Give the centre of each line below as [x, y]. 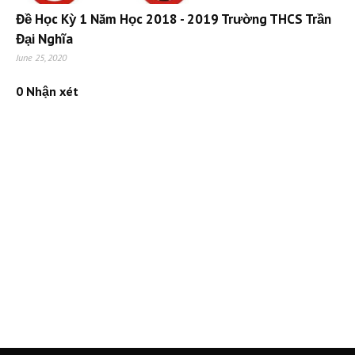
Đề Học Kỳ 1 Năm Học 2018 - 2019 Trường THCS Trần [174, 19]
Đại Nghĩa [44, 39]
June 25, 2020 [41, 58]
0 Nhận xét [47, 92]
